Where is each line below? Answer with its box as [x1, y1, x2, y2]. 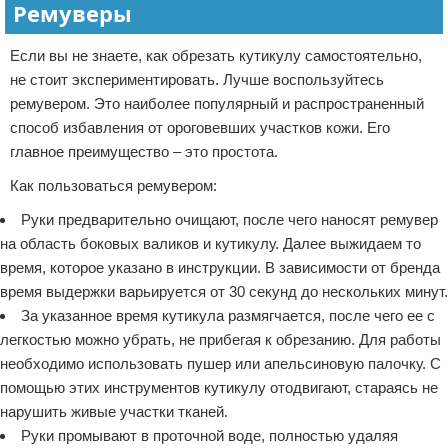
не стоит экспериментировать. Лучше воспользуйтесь [10, 71, 384, 88]
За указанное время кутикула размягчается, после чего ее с [21, 307, 435, 324]
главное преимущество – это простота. [10, 143, 278, 160]
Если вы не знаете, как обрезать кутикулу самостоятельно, [10, 47, 422, 64]
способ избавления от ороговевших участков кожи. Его [10, 119, 390, 136]
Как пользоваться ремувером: [10, 177, 217, 194]
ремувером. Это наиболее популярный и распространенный [10, 95, 424, 112]
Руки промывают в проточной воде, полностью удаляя [21, 427, 398, 444]
